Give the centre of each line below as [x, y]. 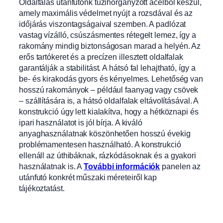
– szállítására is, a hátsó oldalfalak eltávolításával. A [109, 101]
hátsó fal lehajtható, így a [152, 68]
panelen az [180, 166]
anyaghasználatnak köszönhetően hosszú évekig [105, 133]
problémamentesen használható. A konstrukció [100, 144]
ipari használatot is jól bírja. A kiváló [81, 122]
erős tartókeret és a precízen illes [76, 57]
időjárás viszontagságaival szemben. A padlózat [103, 24]
